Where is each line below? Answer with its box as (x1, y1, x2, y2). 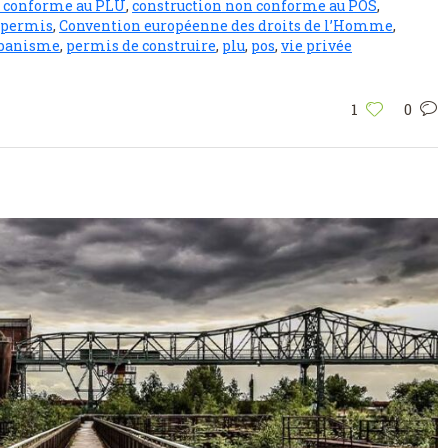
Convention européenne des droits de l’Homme (59, 16, 393, 36)
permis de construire (66, 36, 216, 56)
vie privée (281, 36, 352, 56)
